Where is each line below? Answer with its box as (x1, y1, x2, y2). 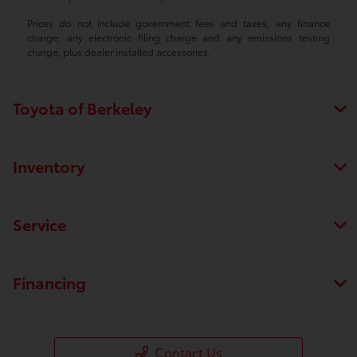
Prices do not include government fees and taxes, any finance (27, 16, 330, 30)
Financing (13, 271, 86, 294)
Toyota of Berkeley (13, 96, 151, 120)
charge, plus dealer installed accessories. (27, 45, 211, 59)
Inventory (13, 155, 84, 178)
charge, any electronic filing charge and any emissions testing (27, 30, 330, 45)
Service (13, 213, 66, 236)
